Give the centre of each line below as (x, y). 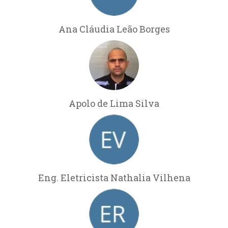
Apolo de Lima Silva (114, 103)
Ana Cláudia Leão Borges (114, 29)
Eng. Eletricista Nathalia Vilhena (114, 177)
